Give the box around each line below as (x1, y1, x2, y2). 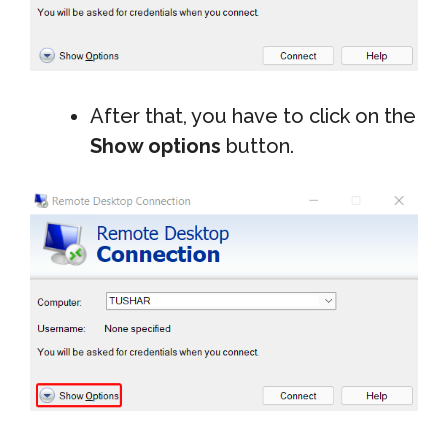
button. (221, 134, 294, 159)
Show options (90, 134, 221, 159)
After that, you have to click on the (90, 104, 416, 129)
